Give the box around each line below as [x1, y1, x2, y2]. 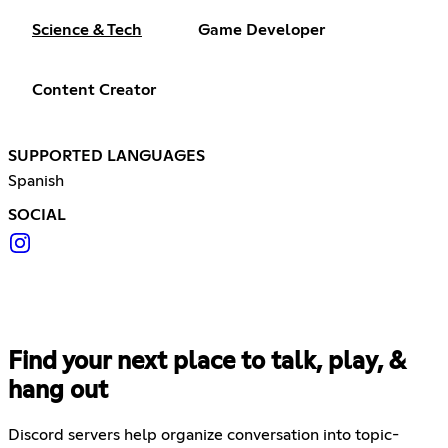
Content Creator [32, 82, 156, 99]
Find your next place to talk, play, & [8, 350, 405, 375]
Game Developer [198, 22, 325, 39]
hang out [8, 379, 108, 404]
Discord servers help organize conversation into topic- [8, 427, 399, 444]
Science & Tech [32, 22, 142, 39]
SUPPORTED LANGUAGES [8, 148, 205, 165]
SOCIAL [8, 207, 66, 224]
